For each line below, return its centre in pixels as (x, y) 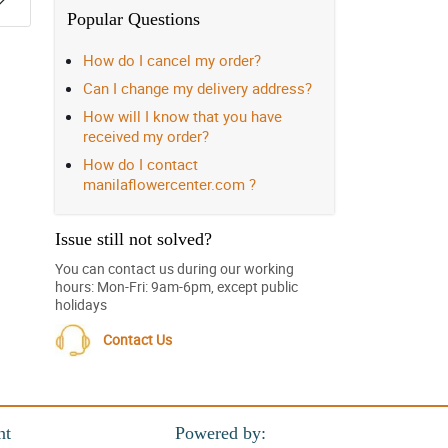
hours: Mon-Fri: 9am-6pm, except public (176, 286)
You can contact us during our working (174, 268)
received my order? (146, 136)
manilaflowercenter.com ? (169, 184)
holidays (81, 304)
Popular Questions (133, 19)
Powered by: (220, 433)
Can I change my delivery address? (197, 88)
